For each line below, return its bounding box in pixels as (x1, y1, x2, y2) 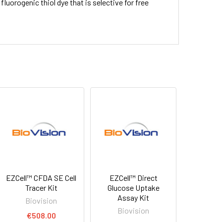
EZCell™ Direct (109, 172, 158, 182)
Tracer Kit (25, 182, 57, 192)
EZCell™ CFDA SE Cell (6, 172, 77, 182)
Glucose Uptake (107, 182, 160, 192)
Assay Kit (117, 192, 150, 202)
